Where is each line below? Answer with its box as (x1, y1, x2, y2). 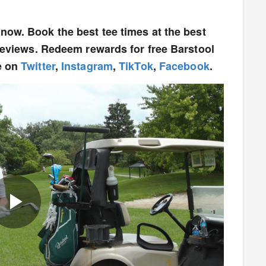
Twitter (21, 58, 55, 74)
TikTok (119, 58, 153, 74)
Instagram (61, 58, 113, 74)
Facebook (159, 58, 210, 74)
